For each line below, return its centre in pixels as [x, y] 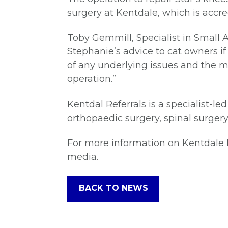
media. [84, 157]
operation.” [93, 79]
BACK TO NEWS [113, 188]
